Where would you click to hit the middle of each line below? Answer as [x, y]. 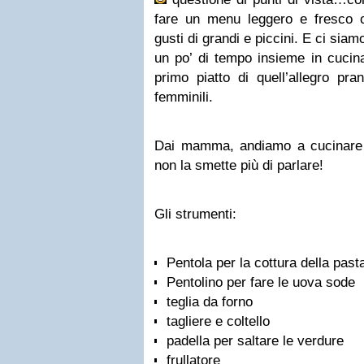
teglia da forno [210, 302]
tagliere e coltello [218, 321]
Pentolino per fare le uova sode [261, 282]
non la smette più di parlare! [239, 165]
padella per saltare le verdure [255, 341]
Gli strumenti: [197, 214]
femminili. [184, 97]
